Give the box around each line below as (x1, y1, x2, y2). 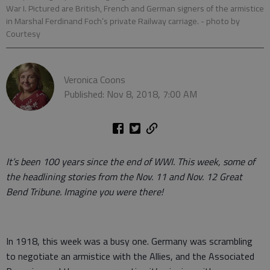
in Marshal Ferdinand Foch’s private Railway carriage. (6, 14, 201, 28)
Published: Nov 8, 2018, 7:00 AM (64, 87, 197, 102)
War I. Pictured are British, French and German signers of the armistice (6, 2, 264, 16)
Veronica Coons (64, 72, 125, 87)
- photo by (201, 14, 240, 28)
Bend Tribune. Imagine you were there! (6, 184, 163, 199)
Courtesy (6, 27, 40, 41)
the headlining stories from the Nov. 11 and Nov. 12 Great (6, 169, 242, 184)
